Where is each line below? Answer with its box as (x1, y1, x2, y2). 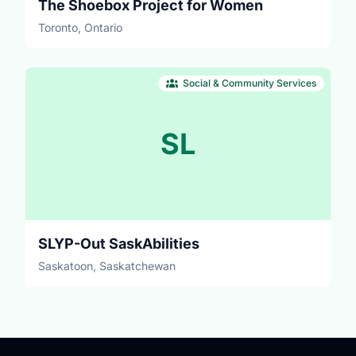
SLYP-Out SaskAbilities (38, 234, 199, 252)
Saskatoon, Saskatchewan (38, 258, 176, 273)
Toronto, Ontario (38, 20, 122, 34)
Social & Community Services (183, 76, 316, 89)
